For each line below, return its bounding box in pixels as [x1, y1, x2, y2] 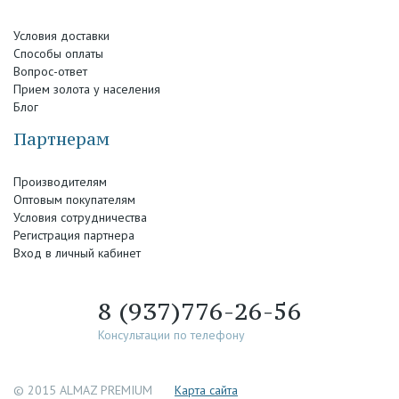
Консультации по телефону [97, 327, 245, 343]
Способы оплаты [13, 45, 103, 61]
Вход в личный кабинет [13, 245, 141, 261]
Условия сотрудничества [13, 209, 147, 225]
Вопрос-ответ [13, 63, 87, 79]
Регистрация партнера [13, 227, 134, 243]
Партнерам [13, 128, 110, 150]
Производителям [13, 174, 107, 190]
